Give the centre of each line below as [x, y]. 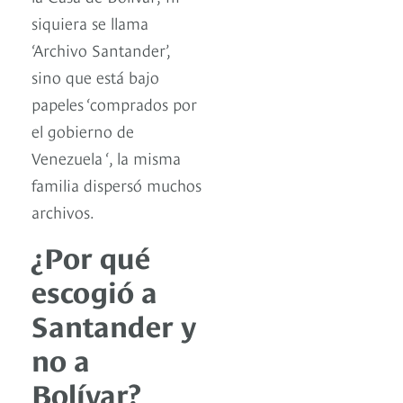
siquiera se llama [90, 22]
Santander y [114, 324]
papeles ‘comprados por [114, 103]
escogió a [94, 290]
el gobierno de [83, 130]
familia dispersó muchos [116, 184]
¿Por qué [91, 256]
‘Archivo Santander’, [101, 49]
